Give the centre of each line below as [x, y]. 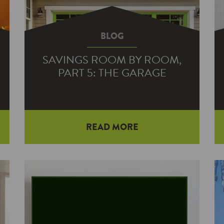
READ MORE [112, 127]
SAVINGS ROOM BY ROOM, [112, 60]
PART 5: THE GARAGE [112, 73]
